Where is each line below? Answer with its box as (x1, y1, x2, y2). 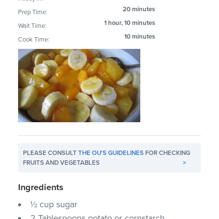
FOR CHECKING (144, 149, 191, 157)
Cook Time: (18, 35, 50, 44)
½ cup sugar (30, 198, 78, 210)
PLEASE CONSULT (23, 149, 79, 157)
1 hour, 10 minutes (104, 19, 155, 27)
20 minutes (123, 5, 155, 13)
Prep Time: (18, 8, 48, 16)
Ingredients (18, 181, 64, 193)
